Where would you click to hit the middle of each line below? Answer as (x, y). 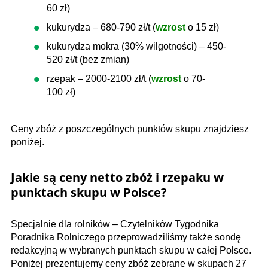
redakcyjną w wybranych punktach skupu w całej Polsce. (131, 250)
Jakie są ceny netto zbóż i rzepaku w (117, 177)
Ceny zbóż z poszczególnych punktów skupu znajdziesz (130, 129)
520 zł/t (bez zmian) (88, 60)
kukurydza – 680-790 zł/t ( (101, 27)
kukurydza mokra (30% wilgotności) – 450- (136, 46)
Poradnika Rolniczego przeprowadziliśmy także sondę (126, 237)
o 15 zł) (203, 27)
